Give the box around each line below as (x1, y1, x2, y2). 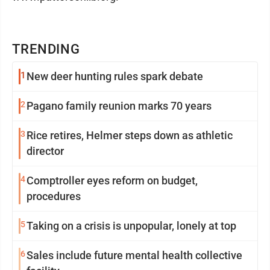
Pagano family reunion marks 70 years (27, 99, 212, 112)
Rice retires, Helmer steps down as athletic (27, 129, 233, 142)
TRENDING (12, 42, 81, 57)
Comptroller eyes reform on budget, (27, 174, 198, 187)
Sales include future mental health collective (27, 249, 242, 262)
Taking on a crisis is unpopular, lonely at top (27, 219, 236, 232)
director (27, 145, 64, 157)
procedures (27, 190, 81, 202)
